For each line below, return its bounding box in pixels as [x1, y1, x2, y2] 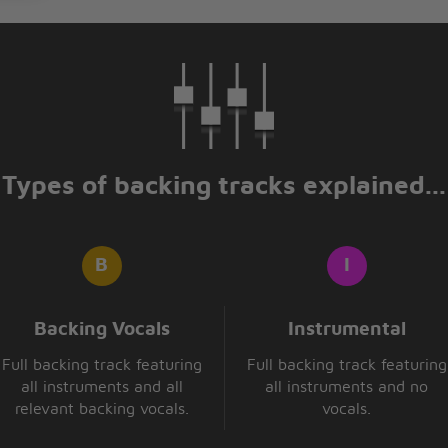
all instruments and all [20, 379, 183, 396]
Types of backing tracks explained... [2, 174, 446, 200]
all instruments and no [265, 379, 428, 396]
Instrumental [287, 319, 406, 339]
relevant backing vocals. [14, 401, 189, 418]
